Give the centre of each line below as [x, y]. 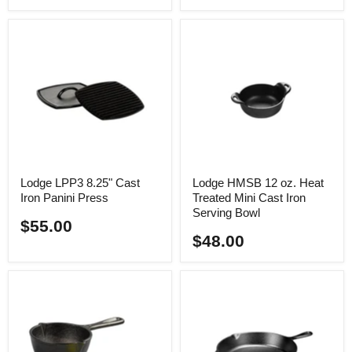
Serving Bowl [226, 213]
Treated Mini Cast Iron [249, 198]
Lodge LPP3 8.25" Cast [80, 183]
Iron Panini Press [64, 198]
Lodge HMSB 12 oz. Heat [258, 183]
